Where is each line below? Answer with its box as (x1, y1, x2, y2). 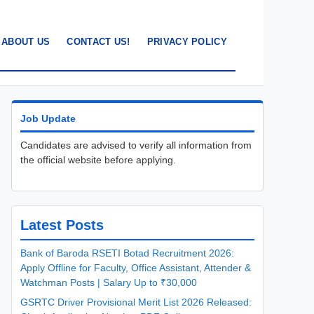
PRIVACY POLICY (146, 36, 227, 47)
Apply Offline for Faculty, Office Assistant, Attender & (20, 262, 251, 273)
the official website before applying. (20, 154, 176, 165)
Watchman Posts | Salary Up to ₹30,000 (20, 277, 197, 288)
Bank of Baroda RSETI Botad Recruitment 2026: (20, 247, 234, 259)
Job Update (20, 113, 76, 124)
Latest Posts (20, 217, 104, 233)
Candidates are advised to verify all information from (20, 139, 252, 151)
